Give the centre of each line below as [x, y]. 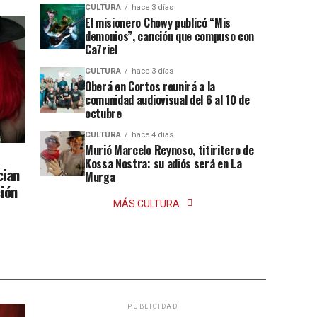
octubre [103, 114]
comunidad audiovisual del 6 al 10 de [167, 100]
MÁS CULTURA [146, 204]
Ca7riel [101, 50]
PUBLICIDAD [153, 307]
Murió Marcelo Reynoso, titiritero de [169, 150]
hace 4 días [152, 135]
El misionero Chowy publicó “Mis [158, 23]
